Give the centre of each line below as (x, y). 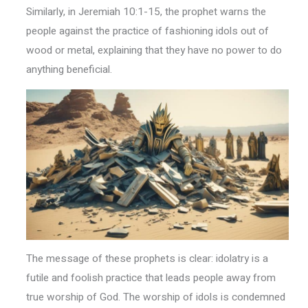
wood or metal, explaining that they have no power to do (154, 50)
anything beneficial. (69, 69)
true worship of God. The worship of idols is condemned (155, 297)
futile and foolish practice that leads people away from (151, 278)
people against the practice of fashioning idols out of (147, 31)
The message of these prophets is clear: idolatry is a (147, 259)
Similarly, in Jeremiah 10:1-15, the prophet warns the (146, 11)
